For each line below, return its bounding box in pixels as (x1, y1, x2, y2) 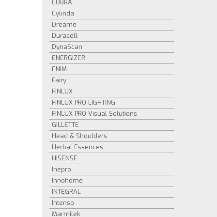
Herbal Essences (52, 143, 103, 151)
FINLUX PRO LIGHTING (52, 98, 115, 107)
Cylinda (52, 9, 74, 17)
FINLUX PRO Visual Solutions (52, 109, 137, 118)
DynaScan (52, 43, 82, 51)
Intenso (52, 199, 74, 207)
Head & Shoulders (52, 132, 107, 140)
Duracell (52, 31, 77, 40)
